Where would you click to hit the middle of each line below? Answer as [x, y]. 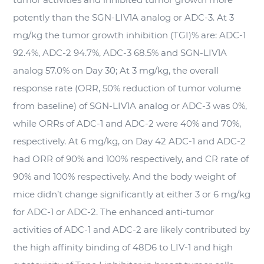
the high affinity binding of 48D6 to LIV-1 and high [123, 247]
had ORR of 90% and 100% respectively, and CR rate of [131, 159]
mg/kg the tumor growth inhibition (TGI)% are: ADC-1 [130, 35]
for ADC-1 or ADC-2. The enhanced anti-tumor [114, 212]
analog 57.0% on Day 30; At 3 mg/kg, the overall [116, 70]
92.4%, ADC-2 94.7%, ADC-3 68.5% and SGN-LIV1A [120, 53]
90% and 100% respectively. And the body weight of [125, 176]
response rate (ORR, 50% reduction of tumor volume [127, 88]
